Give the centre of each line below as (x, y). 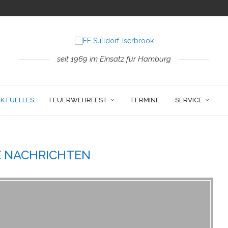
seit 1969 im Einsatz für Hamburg (114, 59)
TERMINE (145, 100)
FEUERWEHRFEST (79, 100)
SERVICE (189, 100)
